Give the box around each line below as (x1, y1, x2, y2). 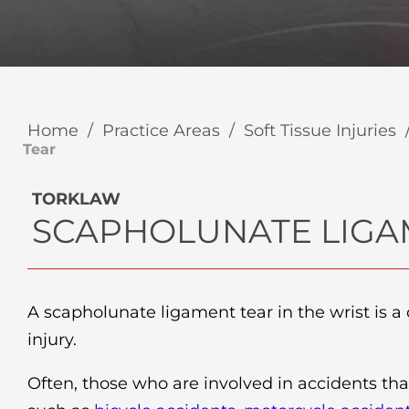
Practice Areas (102, 121, 220, 141)
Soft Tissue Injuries (244, 121, 396, 141)
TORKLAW (32, 189, 121, 209)
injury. (27, 330, 77, 350)
